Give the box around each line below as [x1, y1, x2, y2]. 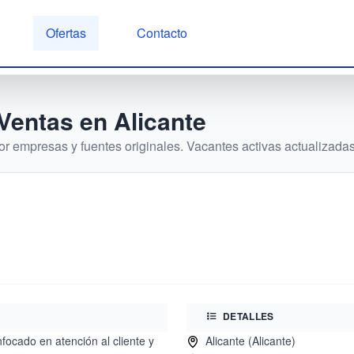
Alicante [114, 104, 206, 137]
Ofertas [45, 24, 86, 42]
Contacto [136, 24, 187, 42]
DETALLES [223, 309, 274, 323]
